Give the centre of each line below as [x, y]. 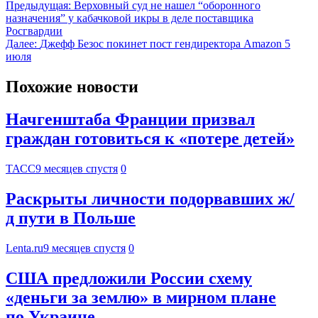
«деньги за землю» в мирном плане [141, 298]
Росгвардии [34, 31]
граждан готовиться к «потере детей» [150, 139]
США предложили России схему [129, 279]
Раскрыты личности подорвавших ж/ [150, 199]
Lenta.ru [24, 248]
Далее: [21, 43]
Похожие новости [72, 86]
